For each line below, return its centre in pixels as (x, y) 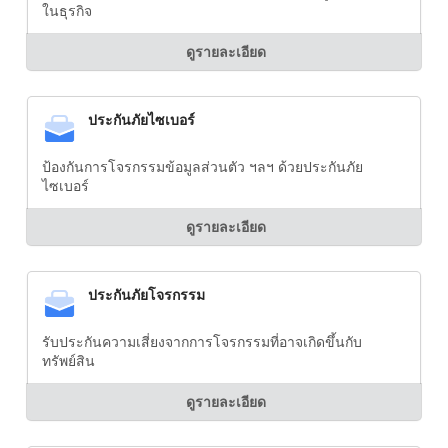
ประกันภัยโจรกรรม (146, 295)
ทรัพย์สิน (68, 361)
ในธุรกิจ (67, 11)
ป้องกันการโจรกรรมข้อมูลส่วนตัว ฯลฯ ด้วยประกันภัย (202, 167)
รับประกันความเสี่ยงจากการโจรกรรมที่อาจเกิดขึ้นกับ (202, 342)
